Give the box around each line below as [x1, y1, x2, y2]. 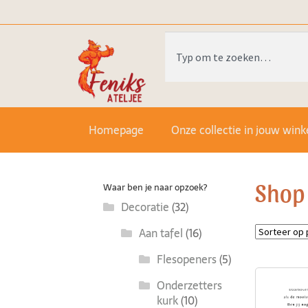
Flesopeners [156, 250, 217, 268]
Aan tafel [138, 223, 183, 242]
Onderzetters [156, 276, 222, 294]
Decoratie [120, 197, 169, 216]
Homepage [89, 121, 144, 140]
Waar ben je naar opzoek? [103, 179, 208, 195]
